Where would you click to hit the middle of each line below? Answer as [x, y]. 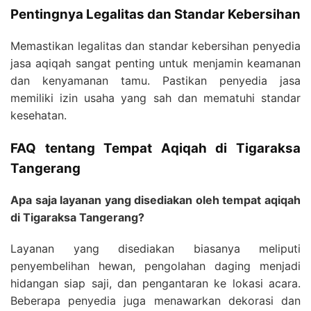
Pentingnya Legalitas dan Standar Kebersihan [155, 15]
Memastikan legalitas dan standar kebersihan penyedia [155, 46]
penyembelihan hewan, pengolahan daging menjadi [155, 266]
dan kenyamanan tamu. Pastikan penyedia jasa [155, 81]
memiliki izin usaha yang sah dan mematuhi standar [155, 98]
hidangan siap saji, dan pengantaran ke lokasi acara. [155, 283]
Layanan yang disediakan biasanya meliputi [155, 248]
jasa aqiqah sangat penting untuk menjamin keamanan [155, 63]
